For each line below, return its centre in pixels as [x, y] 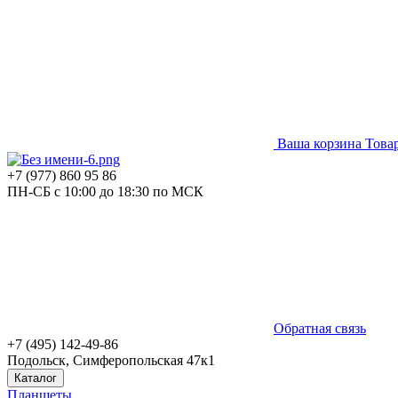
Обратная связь [320, 328]
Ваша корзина [319, 143]
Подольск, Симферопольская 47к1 [111, 360]
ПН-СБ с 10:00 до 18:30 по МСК [105, 191]
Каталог [36, 378]
